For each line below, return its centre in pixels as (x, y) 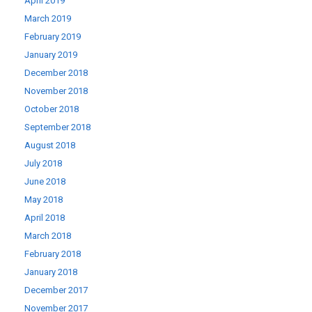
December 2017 (56, 290)
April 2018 (45, 218)
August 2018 (50, 146)
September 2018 (57, 127)
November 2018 (56, 91)
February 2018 (53, 254)
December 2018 (56, 73)
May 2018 (44, 200)
